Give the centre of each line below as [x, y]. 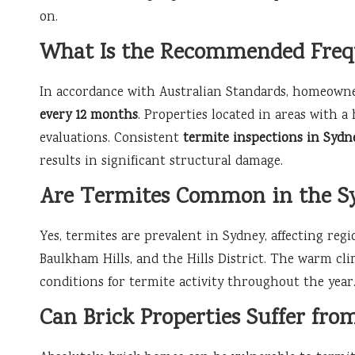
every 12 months [89, 116]
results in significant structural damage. [161, 162]
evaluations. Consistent [111, 139]
